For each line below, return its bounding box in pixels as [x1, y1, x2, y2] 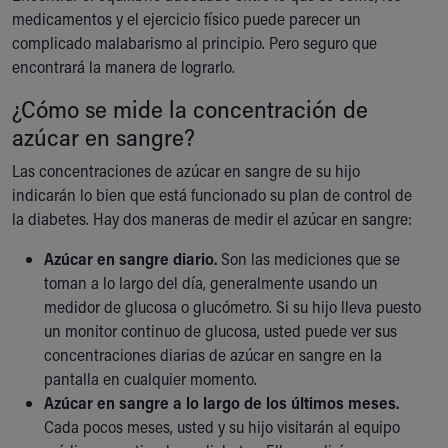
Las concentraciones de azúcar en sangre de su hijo [12, 159, 360, 181]
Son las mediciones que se [217, 247, 400, 269]
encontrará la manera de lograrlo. [12, 55, 239, 77]
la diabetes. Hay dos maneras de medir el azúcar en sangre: [12, 207, 412, 229]
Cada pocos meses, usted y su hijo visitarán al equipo [44, 415, 400, 437]
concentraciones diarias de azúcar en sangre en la [44, 343, 382, 365]
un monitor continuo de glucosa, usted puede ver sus [44, 319, 397, 341]
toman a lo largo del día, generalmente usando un [44, 271, 378, 293]
